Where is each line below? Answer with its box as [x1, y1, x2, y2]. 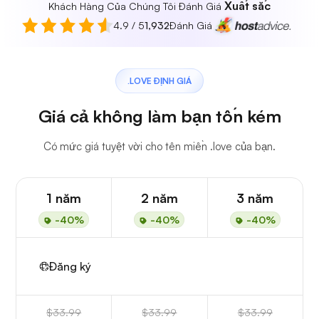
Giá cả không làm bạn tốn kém [38, 105, 281, 127]
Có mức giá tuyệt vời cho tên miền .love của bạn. [43, 140, 276, 154]
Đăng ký [49, 259, 91, 274]
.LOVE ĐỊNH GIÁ [127, 75, 192, 87]
